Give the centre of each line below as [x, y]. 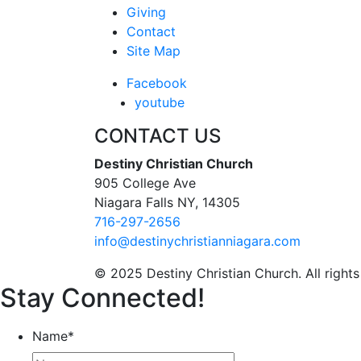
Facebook [157, 83]
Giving [146, 12]
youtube [160, 102]
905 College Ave [145, 183]
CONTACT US [158, 135]
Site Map [154, 50]
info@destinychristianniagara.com [197, 241]
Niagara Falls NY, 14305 [167, 202]
